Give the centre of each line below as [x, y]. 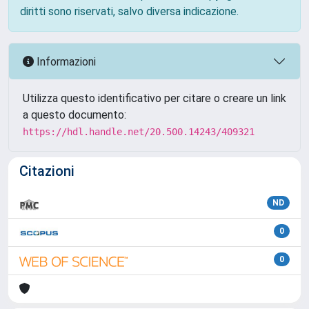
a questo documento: [74, 115]
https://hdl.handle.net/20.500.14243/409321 [139, 132]
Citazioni [47, 171]
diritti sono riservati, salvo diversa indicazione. [129, 11]
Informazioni [65, 61]
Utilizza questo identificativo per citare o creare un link [154, 98]
